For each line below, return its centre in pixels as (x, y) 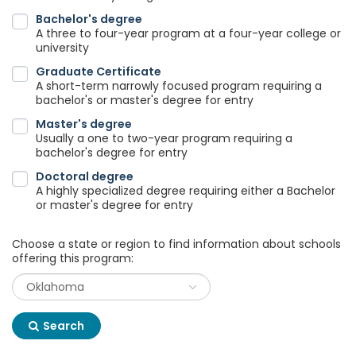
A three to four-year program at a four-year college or (188, 33)
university (62, 48)
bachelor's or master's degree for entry (145, 100)
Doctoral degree (85, 176)
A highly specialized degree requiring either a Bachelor (186, 191)
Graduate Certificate (99, 72)
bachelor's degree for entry (112, 153)
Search (64, 326)
